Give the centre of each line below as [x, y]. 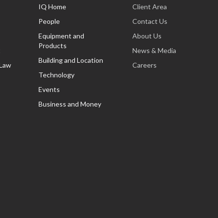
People [49, 21]
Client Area [149, 7]
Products [53, 45]
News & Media [154, 50]
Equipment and [62, 36]
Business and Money [70, 104]
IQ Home [53, 7]
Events [49, 89]
